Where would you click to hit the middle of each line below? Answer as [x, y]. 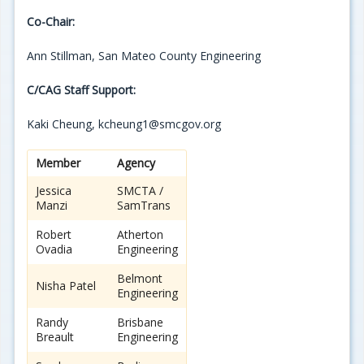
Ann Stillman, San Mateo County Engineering [144, 56]
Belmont [140, 279]
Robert [54, 235]
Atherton [140, 235]
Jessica [54, 191]
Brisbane [140, 323]
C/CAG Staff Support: [81, 90]
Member [58, 163]
